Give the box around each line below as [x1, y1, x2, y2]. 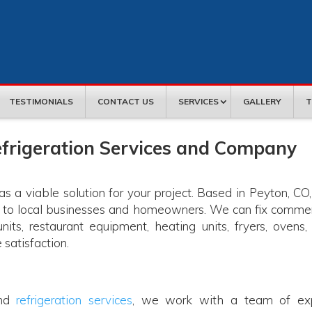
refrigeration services [16, 292, 133, 308]
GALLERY [243, 96, 281, 107]
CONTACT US [97, 96, 154, 107]
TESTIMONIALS [9, 96, 73, 107]
